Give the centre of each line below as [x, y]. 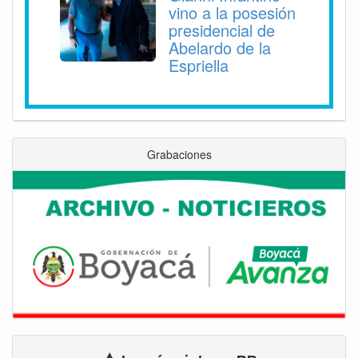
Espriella [199, 65]
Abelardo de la [220, 47]
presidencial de [222, 30]
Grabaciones [179, 154]
